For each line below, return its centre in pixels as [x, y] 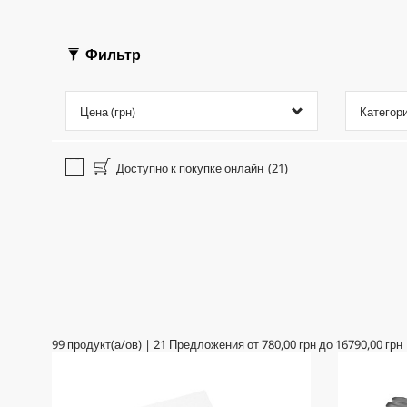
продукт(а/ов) [104, 345]
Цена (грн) [108, 112]
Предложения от [214, 345]
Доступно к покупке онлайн [189, 169]
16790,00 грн [369, 345]
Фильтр [111, 55]
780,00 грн [289, 345]
